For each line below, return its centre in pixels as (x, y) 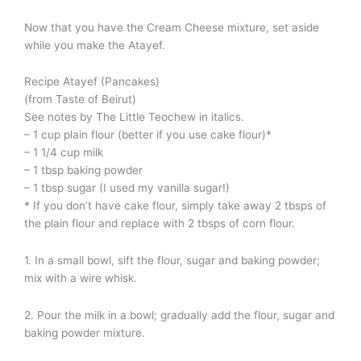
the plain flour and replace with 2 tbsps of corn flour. (160, 224)
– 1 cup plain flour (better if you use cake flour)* (148, 135)
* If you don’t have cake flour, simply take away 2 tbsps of (175, 206)
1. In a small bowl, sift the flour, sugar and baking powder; (172, 261)
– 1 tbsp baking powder (83, 170)
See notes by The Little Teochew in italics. (134, 117)
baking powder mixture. (85, 333)
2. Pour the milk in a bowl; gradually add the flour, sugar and (179, 315)
